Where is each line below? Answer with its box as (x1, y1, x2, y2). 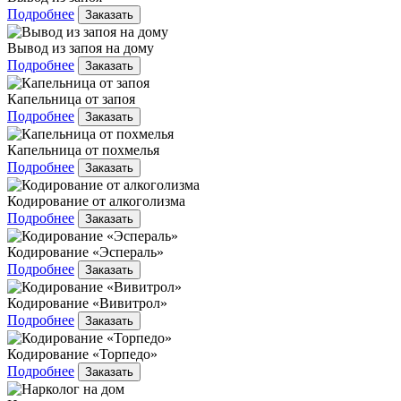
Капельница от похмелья (7, 142, 159, 158)
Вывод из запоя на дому (7, 40, 154, 56)
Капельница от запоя (7, 91, 135, 107)
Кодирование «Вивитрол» (7, 295, 167, 311)
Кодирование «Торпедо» (7, 346, 158, 363)
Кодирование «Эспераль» (7, 244, 164, 260)
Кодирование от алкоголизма (7, 193, 185, 209)
